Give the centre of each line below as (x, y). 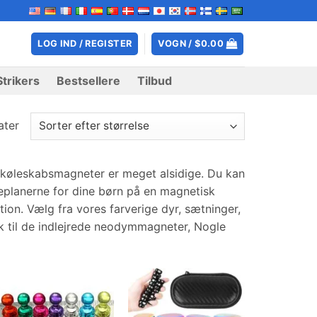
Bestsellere (89, 81)
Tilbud (155, 81)
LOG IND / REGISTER (85, 44)
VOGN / (177, 44)
